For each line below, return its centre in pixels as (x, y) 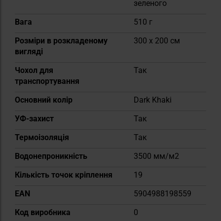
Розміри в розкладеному (61, 41)
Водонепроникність (51, 156)
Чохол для (34, 71)
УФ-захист (34, 119)
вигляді (29, 52)
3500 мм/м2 (156, 156)
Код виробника (43, 213)
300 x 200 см (157, 41)
